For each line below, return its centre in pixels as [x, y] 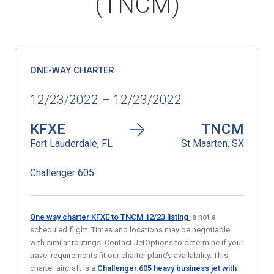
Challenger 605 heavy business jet [158, 268]
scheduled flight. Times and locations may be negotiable [130, 230]
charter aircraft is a [63, 268]
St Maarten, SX [213, 143]
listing [179, 217]
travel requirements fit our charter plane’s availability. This [129, 255]
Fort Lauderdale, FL [71, 143]
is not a [203, 217]
